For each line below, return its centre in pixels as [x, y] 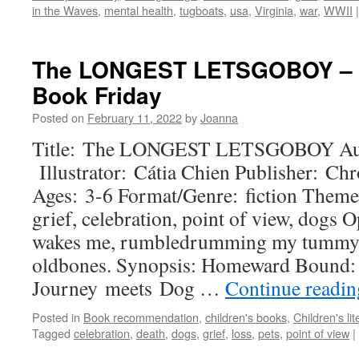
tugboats [202, 10]
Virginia [274, 10]
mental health [139, 10]
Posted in [56, 317]
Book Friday [97, 95]
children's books [246, 317]
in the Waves [65, 10]
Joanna [219, 117]
